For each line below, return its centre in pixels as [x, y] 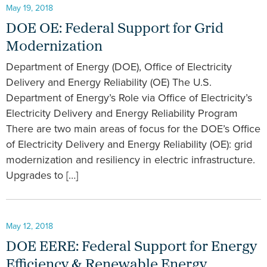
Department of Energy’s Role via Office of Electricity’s [129, 98]
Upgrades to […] [42, 176]
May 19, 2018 [30, 8]
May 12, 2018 [30, 226]
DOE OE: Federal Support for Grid [115, 30]
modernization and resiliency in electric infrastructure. [131, 160]
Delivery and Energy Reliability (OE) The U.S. [109, 83]
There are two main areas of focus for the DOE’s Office [133, 129]
